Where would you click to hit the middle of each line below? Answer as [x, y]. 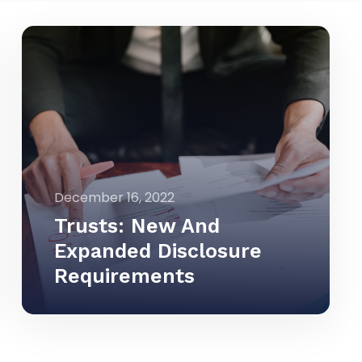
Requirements [125, 276]
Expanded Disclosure [158, 250]
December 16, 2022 [115, 197]
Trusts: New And [137, 225]
